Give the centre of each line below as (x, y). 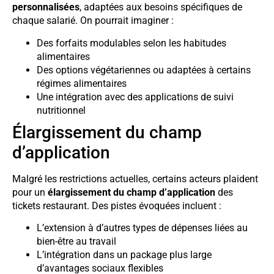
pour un (30, 192)
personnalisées (46, 7)
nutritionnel (61, 110)
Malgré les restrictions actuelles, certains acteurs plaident (135, 179)
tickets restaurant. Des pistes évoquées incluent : (117, 206)
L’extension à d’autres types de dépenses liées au (142, 228)
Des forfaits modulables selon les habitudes (131, 43)
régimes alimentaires (82, 83)
